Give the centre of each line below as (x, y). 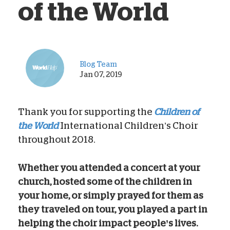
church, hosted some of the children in (105, 181)
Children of (177, 112)
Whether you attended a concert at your (109, 168)
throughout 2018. (57, 139)
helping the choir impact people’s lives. (108, 223)
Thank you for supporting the (86, 112)
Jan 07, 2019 (101, 74)
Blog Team (98, 64)
